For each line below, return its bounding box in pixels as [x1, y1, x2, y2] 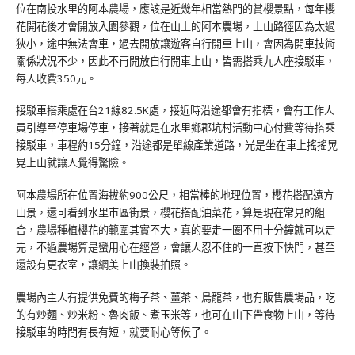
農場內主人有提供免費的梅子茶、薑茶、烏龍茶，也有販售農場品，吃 [16, 289, 335, 304]
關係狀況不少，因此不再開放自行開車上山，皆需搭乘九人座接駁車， [16, 53, 335, 68]
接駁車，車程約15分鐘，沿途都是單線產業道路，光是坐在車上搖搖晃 [16, 138, 338, 153]
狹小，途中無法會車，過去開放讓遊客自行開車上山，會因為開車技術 [16, 36, 335, 51]
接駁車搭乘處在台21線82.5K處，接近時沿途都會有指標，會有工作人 [16, 103, 334, 118]
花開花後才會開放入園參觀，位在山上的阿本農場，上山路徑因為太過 [16, 18, 335, 33]
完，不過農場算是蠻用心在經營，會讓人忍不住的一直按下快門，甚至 [16, 240, 335, 255]
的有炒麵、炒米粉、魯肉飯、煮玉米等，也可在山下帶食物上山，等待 [16, 307, 335, 322]
